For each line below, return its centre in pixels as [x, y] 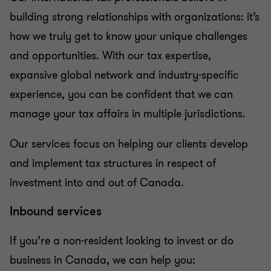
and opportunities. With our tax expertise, [110, 56]
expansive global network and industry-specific [124, 75]
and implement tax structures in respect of [113, 163]
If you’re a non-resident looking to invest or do [122, 241]
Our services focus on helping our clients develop [129, 144]
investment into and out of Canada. [97, 183]
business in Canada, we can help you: [103, 260]
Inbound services [56, 211]
